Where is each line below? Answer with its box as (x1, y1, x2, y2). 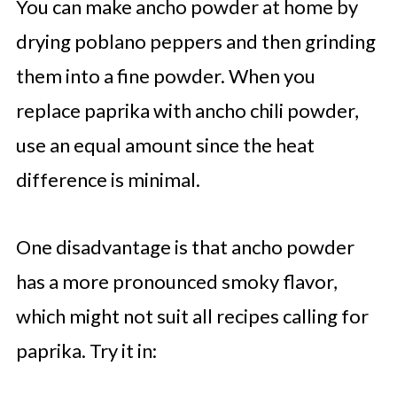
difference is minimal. (15, 167, 200, 191)
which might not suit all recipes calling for (15, 304, 369, 328)
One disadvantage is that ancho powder (15, 235, 354, 259)
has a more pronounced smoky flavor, (15, 269, 338, 293)
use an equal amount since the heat (15, 133, 315, 157)
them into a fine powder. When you (15, 64, 315, 88)
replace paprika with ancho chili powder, (15, 98, 359, 122)
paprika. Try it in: (15, 339, 157, 362)
